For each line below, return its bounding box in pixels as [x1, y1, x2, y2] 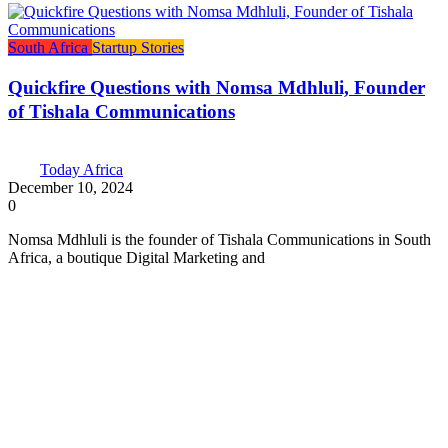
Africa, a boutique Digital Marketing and [8, 248, 265, 266]
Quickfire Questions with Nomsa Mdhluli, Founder [8, 77, 425, 99]
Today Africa [40, 160, 123, 178]
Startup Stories [92, 39, 184, 57]
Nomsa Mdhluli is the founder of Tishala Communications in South [8, 230, 431, 248]
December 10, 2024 [8, 178, 133, 196]
